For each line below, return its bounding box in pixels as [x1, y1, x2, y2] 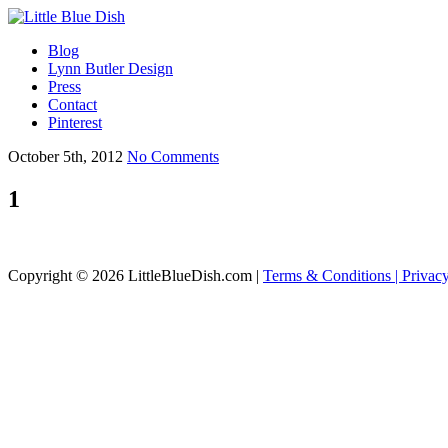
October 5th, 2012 [8, 148, 123, 165]
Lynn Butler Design [48, 60, 173, 77]
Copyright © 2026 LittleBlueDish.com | [8, 266, 263, 284]
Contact [48, 96, 97, 113]
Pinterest [48, 114, 102, 131]
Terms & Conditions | [263, 266, 402, 284]
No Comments [127, 148, 219, 165]
